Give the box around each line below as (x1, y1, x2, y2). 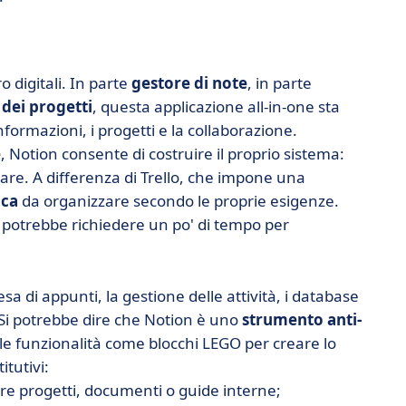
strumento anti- (242, 309, 362, 330)
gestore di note (131, 72, 247, 93)
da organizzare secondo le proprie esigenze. (18, 190, 339, 211)
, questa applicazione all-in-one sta (92, 96, 340, 117)
